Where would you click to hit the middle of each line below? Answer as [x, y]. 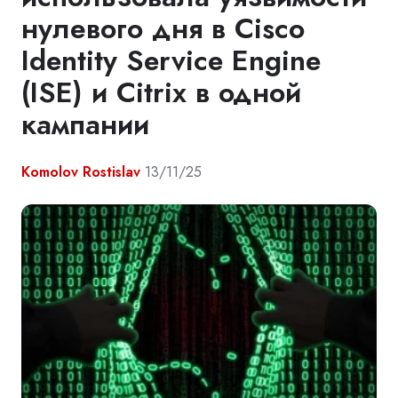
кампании [85, 125]
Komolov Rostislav [81, 172]
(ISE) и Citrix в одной [161, 93]
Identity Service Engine [171, 61]
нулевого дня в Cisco [163, 29]
